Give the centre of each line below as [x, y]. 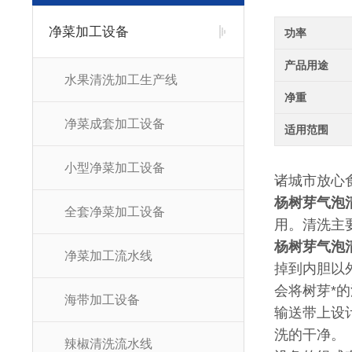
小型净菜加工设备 [114, 168]
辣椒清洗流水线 [108, 344]
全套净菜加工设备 [114, 212]
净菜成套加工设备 [114, 124]
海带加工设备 [102, 300]
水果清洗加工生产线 [121, 80]
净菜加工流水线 [108, 256]
